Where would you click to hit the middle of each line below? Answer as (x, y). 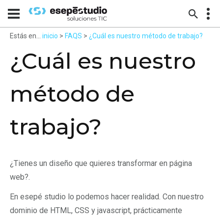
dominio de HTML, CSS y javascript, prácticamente (96, 210)
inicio (50, 36)
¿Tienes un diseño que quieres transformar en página (101, 163)
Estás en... (25, 36)
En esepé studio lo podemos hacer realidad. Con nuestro (107, 197)
